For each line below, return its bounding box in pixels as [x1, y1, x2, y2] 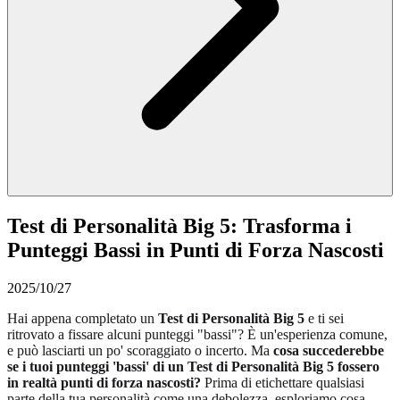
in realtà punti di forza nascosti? [7, 374, 201, 390]
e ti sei [304, 310, 344, 326]
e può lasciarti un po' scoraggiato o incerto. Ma [7, 342, 273, 358]
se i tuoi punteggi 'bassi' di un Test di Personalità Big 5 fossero [7, 358, 379, 374]
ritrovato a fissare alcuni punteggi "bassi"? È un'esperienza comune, [7, 326, 387, 342]
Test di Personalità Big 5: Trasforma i [7, 213, 352, 237]
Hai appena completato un [7, 310, 158, 326]
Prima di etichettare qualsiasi [201, 374, 364, 390]
